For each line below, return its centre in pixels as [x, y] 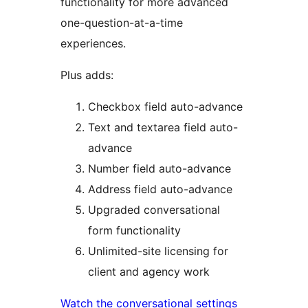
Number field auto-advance [159, 168]
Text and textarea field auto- [163, 127]
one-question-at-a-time [122, 22]
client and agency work [149, 271]
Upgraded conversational [154, 209]
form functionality [134, 230]
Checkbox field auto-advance [165, 106]
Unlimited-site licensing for [158, 251]
